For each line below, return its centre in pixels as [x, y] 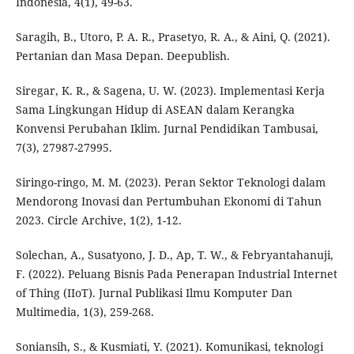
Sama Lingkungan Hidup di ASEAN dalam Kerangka [155, 109]
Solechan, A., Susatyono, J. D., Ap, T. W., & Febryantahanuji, [174, 254]
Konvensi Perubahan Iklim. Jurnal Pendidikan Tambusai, [167, 128]
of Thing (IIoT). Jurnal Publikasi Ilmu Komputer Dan [154, 292]
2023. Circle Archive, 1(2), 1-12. [98, 220]
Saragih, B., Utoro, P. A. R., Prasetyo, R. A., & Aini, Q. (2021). [173, 36]
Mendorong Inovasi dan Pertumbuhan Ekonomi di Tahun [168, 201]
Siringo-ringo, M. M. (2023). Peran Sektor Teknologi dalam [170, 182]
